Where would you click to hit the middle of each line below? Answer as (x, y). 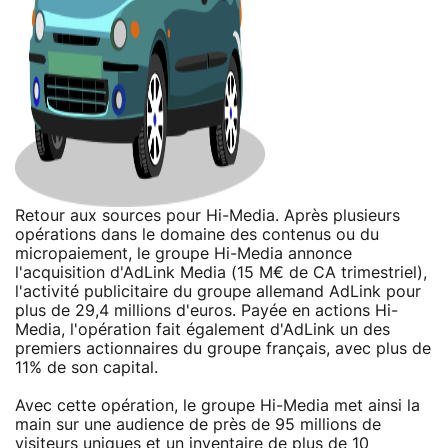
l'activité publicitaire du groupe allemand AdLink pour (218, 291)
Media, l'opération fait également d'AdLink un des (202, 329)
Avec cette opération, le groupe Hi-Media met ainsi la (217, 405)
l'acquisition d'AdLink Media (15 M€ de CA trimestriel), (221, 272)
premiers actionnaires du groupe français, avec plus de (223, 348)
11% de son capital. (86, 367)
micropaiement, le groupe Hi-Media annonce (183, 253)
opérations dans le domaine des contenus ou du (197, 234)
